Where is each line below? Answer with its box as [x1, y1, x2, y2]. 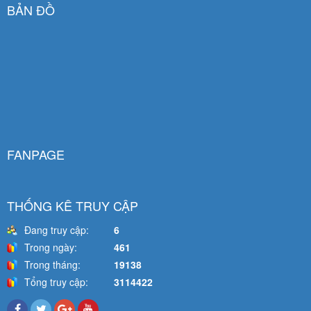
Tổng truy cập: [24, 275, 88, 289]
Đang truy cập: [24, 223, 89, 237]
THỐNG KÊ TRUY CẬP [7, 196, 138, 215]
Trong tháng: [24, 258, 81, 272]
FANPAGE [7, 145, 65, 164]
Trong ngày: [24, 240, 77, 255]
